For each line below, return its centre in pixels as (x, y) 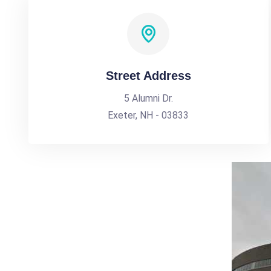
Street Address (148, 76)
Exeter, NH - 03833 (149, 115)
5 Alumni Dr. (148, 98)
